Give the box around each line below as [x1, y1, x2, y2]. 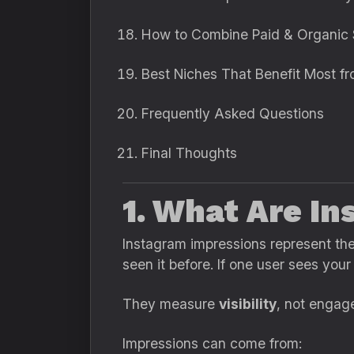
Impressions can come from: [122, 335, 302, 352]
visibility [219, 296, 277, 312]
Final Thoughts [141, 145, 237, 161]
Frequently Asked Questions [141, 105, 324, 122]
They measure [122, 296, 219, 312]
